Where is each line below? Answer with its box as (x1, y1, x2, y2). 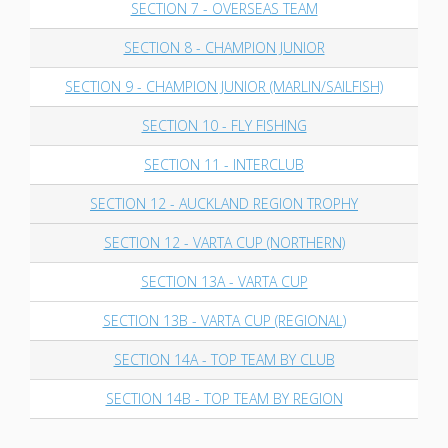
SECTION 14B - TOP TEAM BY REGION (105, 389, 343, 408)
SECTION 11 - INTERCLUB (144, 155, 304, 174)
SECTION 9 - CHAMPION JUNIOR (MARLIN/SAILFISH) (65, 77, 383, 96)
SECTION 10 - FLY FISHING (141, 116, 307, 135)
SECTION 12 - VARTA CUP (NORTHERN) (103, 233, 345, 252)
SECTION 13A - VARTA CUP (140, 272, 308, 291)
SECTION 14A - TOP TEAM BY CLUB (113, 350, 335, 369)
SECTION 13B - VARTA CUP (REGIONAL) (102, 311, 346, 330)
